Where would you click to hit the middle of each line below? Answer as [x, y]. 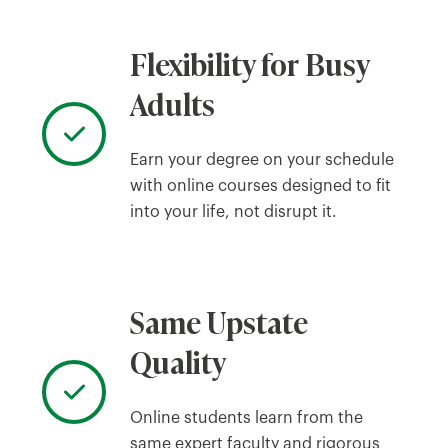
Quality [178, 360]
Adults [172, 102]
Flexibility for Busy [249, 62]
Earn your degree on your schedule [262, 159]
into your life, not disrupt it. [233, 211]
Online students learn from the [246, 417]
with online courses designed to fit [260, 185]
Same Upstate [219, 320]
